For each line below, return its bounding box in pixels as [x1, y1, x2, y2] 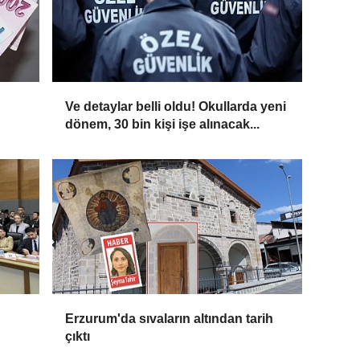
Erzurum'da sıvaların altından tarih [65, 312, 274, 326]
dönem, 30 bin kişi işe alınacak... [65, 117, 260, 132]
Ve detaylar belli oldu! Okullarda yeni [65, 100, 287, 114]
